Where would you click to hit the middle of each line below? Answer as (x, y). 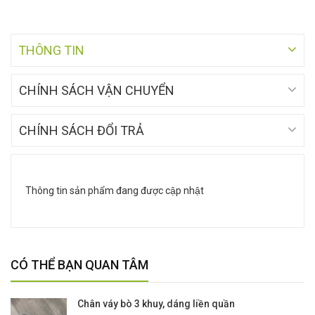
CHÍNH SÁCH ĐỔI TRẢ (82, 130)
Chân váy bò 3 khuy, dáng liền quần (156, 304)
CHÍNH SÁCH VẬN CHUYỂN (97, 90)
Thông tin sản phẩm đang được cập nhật (115, 191)
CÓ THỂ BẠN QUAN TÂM (79, 265)
